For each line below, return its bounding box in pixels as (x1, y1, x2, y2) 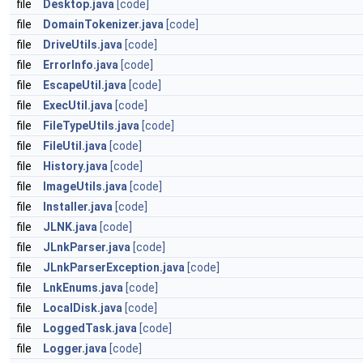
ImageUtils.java (43, 180, 127, 193)
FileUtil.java (43, 139, 107, 152)
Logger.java (43, 342, 107, 355)
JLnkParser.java (43, 241, 130, 254)
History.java (43, 160, 108, 173)
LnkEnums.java (43, 281, 123, 294)
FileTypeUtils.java (43, 119, 139, 132)
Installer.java (43, 200, 113, 213)
